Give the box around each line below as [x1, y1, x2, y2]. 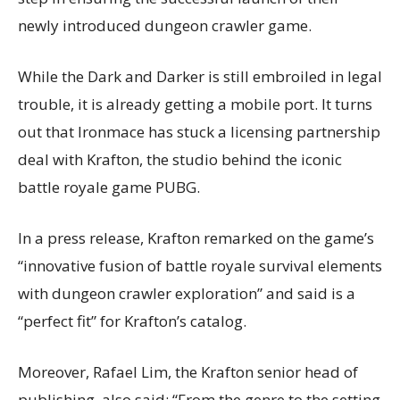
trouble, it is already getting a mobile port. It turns [18, 93, 372, 114]
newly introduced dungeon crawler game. [18, 14, 312, 36]
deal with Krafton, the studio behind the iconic [18, 148, 342, 170]
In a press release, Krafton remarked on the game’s [18, 227, 374, 248]
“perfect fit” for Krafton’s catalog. [18, 310, 246, 331]
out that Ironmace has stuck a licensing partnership [18, 121, 380, 142]
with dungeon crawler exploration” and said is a [18, 282, 355, 304]
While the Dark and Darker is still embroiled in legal [18, 65, 382, 87]
